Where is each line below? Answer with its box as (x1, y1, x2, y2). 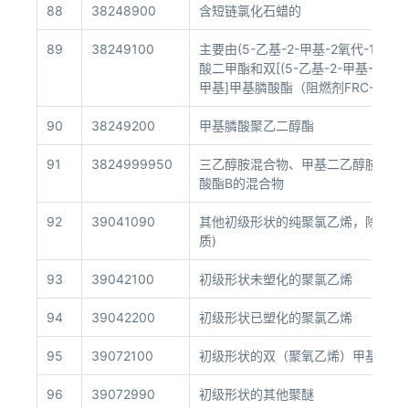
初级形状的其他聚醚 (199, 386, 314, 402)
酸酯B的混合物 (199, 175, 284, 191)
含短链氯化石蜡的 (199, 3, 301, 18)
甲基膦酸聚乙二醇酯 (199, 118, 314, 133)
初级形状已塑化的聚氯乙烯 (199, 309, 352, 325)
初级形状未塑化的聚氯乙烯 (199, 271, 352, 287)
